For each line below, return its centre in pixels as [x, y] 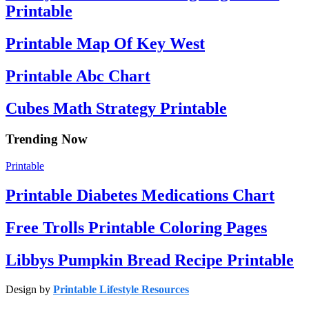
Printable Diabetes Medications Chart [140, 195]
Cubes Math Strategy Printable [116, 109]
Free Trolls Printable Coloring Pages [136, 227]
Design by [29, 290]
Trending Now [47, 139]
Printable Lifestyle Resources [121, 290]
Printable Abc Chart [78, 76]
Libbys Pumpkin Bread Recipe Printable [150, 260]
